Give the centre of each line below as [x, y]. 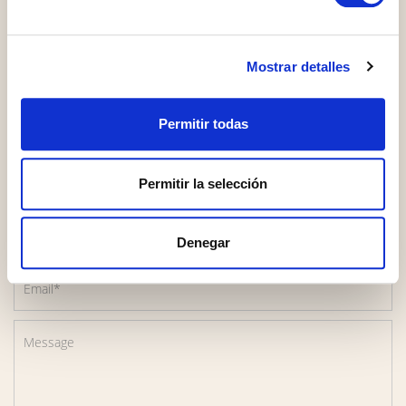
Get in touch [203, 108]
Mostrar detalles [298, 66]
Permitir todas [203, 124]
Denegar [203, 243]
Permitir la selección [203, 183]
